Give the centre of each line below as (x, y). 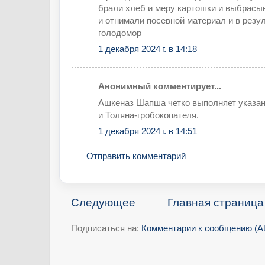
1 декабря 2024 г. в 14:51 (148, 131)
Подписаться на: (106, 228)
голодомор (120, 33)
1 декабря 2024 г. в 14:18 (148, 49)
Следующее (103, 202)
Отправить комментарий (136, 156)
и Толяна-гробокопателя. (148, 115)
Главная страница (216, 202)
